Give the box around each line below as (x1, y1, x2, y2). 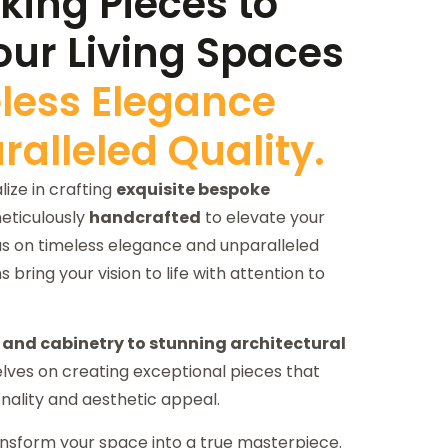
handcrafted (89, 206, 201, 230)
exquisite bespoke (116, 178, 270, 202)
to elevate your (201, 206, 325, 230)
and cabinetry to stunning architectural (2, 332, 346, 356)
